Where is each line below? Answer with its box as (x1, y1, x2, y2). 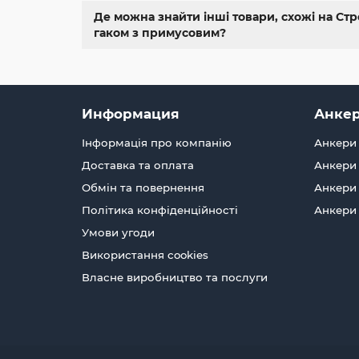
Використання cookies (82, 248, 208, 262)
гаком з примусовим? (94, 26, 226, 41)
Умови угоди (82, 226, 155, 240)
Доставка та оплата (82, 159, 194, 172)
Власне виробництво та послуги (82, 271, 268, 284)
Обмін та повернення (82, 181, 204, 195)
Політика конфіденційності (82, 204, 238, 217)
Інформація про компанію (82, 136, 232, 150)
